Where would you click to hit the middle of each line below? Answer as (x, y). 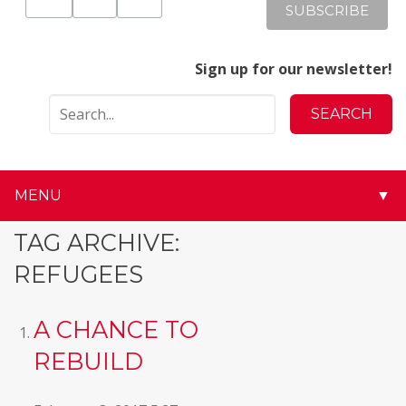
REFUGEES (78, 275)
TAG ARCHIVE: (97, 243)
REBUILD (89, 361)
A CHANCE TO (116, 329)
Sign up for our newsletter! (294, 68)
